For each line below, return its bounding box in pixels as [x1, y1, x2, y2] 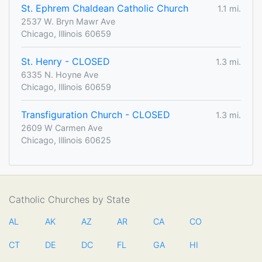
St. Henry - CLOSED [21, 56, 110, 68]
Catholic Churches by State [9, 194, 130, 206]
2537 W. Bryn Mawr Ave [21, 16, 115, 27]
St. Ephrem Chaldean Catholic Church [21, 2, 188, 15]
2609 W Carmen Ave [21, 123, 102, 133]
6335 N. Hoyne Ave [21, 70, 98, 80]
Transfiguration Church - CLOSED [21, 109, 170, 121]
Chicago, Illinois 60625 [21, 135, 111, 146]
